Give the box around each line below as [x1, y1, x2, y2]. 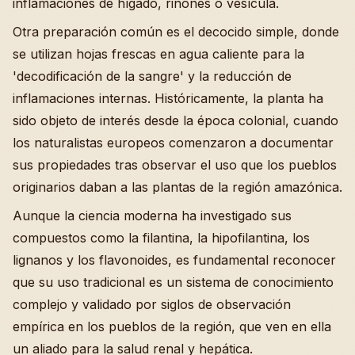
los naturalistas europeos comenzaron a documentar [13, 135, 334, 151]
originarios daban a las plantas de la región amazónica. [13, 179, 342, 196]
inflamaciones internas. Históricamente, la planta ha [13, 90, 323, 107]
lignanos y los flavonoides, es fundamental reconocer [13, 252, 336, 269]
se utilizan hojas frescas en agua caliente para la [13, 46, 304, 63]
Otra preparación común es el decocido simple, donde [13, 24, 339, 40]
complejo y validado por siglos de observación [13, 296, 291, 313]
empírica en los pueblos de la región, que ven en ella [13, 319, 331, 335]
